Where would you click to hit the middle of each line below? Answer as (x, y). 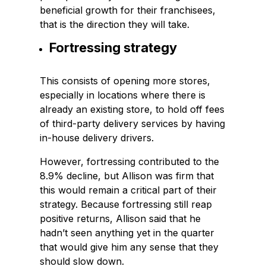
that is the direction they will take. (115, 25)
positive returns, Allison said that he (121, 219)
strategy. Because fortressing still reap (126, 205)
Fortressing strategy (113, 48)
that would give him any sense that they (129, 247)
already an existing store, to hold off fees (132, 110)
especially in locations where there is (123, 95)
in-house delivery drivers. (97, 138)
